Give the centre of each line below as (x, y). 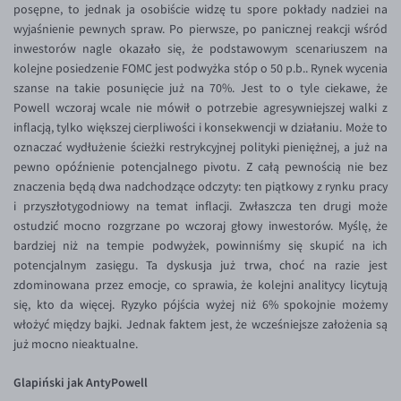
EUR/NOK (74, 174)
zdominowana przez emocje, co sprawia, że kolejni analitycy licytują (200, 285)
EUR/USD (73, 26)
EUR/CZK (73, 115)
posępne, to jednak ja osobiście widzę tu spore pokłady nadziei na (200, 9)
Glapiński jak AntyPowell (81, 382)
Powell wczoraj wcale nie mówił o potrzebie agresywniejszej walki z (200, 108)
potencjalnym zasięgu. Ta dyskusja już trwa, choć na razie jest (200, 265)
